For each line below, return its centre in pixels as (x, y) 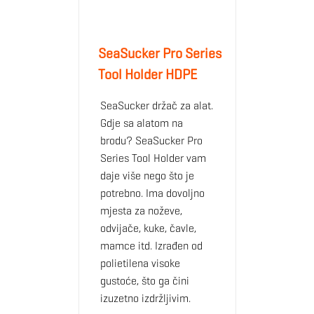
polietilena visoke (140, 263)
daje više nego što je (147, 175)
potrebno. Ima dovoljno (152, 193)
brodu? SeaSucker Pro (151, 140)
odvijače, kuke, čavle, (148, 228)
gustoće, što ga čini (144, 280)
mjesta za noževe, (141, 210)
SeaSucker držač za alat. (156, 105)
